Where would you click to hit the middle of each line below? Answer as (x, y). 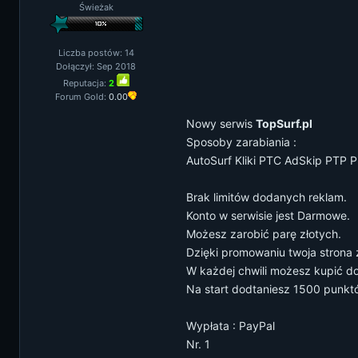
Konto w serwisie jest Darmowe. (268, 215)
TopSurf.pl (284, 123)
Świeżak (96, 7)
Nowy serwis (221, 123)
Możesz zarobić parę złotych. (264, 234)
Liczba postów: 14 (96, 53)
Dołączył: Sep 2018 (96, 66)
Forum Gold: (82, 97)
